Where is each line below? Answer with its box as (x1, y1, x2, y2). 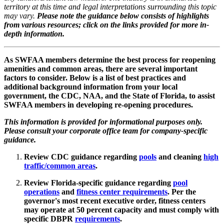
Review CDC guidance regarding (24, 152, 139, 161)
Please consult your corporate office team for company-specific (4, 126, 207, 135)
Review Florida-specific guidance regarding (24, 178, 173, 187)
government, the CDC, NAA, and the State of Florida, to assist (4, 91, 215, 100)
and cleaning (156, 152, 203, 161)
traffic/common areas (24, 161, 95, 170)
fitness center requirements (76, 187, 167, 196)
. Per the (167, 187, 196, 196)
